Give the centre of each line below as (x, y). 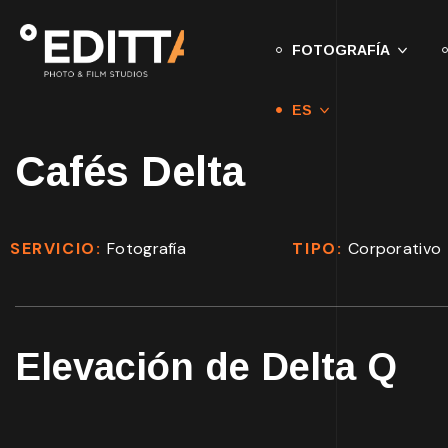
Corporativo (394, 248)
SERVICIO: (58, 248)
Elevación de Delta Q (206, 367)
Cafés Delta (130, 171)
